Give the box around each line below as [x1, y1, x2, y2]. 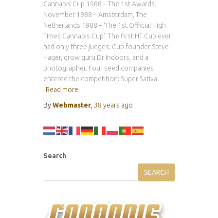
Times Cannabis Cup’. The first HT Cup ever [43, 32, 171, 40]
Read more [46, 86, 78, 93]
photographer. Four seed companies [43, 64, 154, 72]
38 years [94, 101, 120, 109]
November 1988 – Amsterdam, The [43, 11, 147, 18]
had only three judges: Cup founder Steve [43, 43, 169, 51]
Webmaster [53, 101, 91, 109]
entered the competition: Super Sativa [43, 75, 157, 83]
